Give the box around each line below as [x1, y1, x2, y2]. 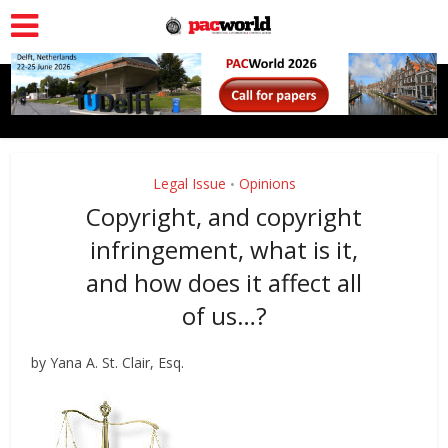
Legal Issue [152, 174, 226, 194]
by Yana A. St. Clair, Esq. [31, 353, 185, 373]
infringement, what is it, [90, 233, 358, 267]
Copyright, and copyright [86, 200, 362, 234]
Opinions [238, 174, 296, 194]
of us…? [181, 299, 267, 333]
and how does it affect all [86, 266, 362, 300]
